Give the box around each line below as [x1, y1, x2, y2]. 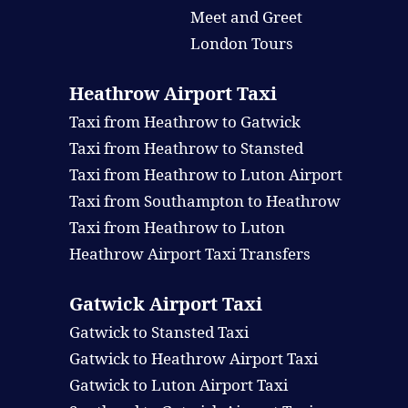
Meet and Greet [190, 6, 303, 28]
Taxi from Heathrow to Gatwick [68, 111, 301, 133]
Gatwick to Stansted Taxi [68, 321, 249, 343]
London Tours [190, 33, 294, 55]
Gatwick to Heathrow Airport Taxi [68, 348, 318, 370]
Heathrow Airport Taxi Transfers [68, 243, 311, 265]
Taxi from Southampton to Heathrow [68, 190, 341, 212]
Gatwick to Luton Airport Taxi [68, 374, 288, 396]
